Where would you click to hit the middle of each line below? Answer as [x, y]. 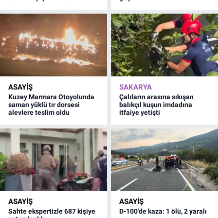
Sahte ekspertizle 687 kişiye [52, 211]
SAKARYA [136, 87]
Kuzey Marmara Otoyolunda [51, 97]
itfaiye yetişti [140, 112]
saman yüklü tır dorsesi [44, 104]
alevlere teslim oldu [39, 112]
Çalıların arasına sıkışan [157, 97]
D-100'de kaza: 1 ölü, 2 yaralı [163, 211]
